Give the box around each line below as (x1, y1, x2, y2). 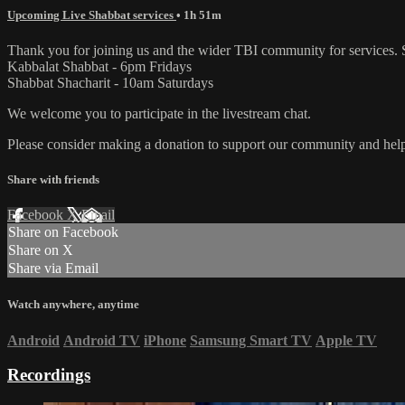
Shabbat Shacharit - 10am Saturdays (7, 74, 213, 90)
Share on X (8, 242, 73, 259)
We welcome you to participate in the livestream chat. (7, 105, 311, 121)
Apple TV (316, 332, 377, 348)
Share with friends (7, 173, 99, 187)
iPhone (144, 332, 186, 348)
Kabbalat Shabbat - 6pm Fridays (7, 58, 192, 74)
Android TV (63, 332, 140, 348)
